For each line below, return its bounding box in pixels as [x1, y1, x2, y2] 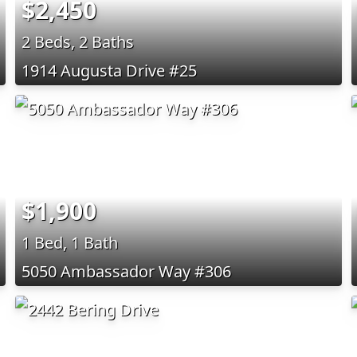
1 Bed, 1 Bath [21, 231, 118, 253]
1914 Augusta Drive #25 [21, 59, 197, 81]
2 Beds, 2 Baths [21, 30, 134, 53]
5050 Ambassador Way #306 [21, 260, 231, 282]
